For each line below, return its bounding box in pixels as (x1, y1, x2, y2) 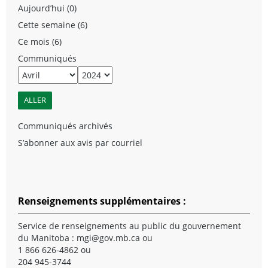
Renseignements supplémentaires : (18, 194, 186, 208)
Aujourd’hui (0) (18, 2, 77, 14)
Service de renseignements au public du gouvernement (18, 220, 241, 232)
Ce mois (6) (18, 35, 62, 47)
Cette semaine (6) (18, 19, 87, 31)
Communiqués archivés (18, 120, 112, 132)
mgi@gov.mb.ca (77, 232, 140, 243)
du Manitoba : (18, 232, 77, 243)
